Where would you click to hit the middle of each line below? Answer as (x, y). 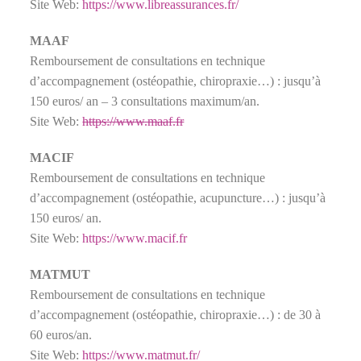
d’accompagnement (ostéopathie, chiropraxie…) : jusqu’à (176, 81)
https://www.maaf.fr (133, 121)
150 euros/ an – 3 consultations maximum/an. (145, 101)
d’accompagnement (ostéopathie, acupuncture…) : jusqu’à (178, 197)
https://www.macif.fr (135, 238)
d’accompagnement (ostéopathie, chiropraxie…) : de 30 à (176, 314)
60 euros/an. (63, 334)
